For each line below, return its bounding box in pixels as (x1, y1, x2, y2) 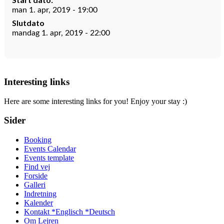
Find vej (24, 162, 50, 171)
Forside (24, 171, 47, 180)
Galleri (24, 180, 45, 189)
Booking (24, 135, 51, 144)
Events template (24, 153, 74, 162)
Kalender (24, 198, 53, 207)
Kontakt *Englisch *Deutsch (24, 207, 115, 216)
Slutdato (12, 18, 44, 27)
